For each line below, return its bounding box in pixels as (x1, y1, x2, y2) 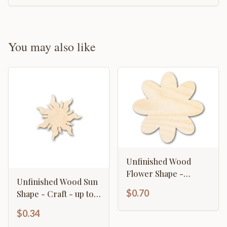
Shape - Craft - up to (17, 188, 94, 199)
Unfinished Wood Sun (17, 176, 98, 187)
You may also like (8, 39, 96, 55)
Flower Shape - (126, 168, 183, 179)
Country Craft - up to (126, 180, 206, 192)
